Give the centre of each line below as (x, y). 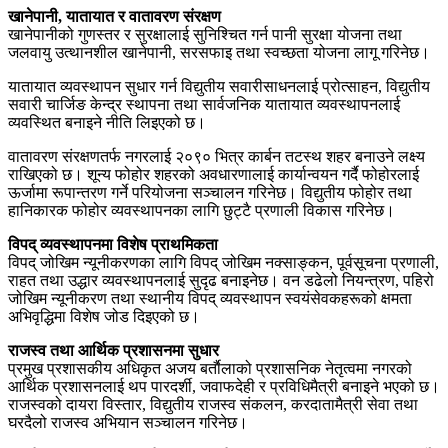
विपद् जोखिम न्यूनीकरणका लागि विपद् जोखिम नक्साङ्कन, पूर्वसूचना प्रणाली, (223, 263)
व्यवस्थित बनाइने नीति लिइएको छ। (107, 123)
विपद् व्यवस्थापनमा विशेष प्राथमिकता (113, 245)
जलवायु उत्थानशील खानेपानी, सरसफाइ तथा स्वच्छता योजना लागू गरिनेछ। (219, 53)
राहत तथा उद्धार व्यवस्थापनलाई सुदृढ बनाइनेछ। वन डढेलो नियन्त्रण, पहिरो (221, 281)
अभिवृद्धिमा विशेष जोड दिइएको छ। (104, 317)
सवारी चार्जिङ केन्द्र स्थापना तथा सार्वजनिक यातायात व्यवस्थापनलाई (204, 105)
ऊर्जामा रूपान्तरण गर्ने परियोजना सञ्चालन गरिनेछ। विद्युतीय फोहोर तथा (210, 193)
